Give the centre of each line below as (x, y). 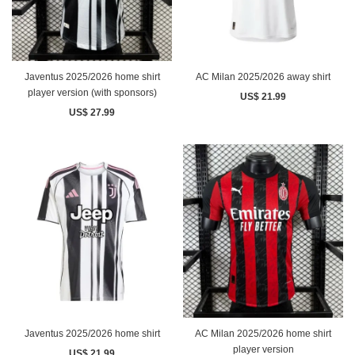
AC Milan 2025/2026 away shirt (263, 76)
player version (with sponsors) (92, 92)
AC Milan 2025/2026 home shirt (263, 333)
